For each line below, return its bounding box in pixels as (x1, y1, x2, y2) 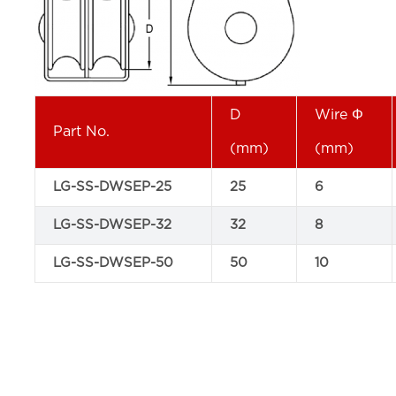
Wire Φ (315, 108, 364, 122)
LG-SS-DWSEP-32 (53, 218, 172, 232)
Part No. (53, 125, 110, 139)
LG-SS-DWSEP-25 (53, 180, 172, 194)
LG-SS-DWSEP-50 (53, 256, 174, 270)
